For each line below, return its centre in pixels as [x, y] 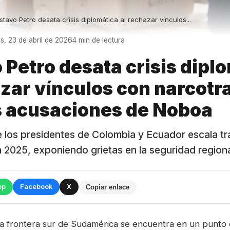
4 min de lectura [98, 40]
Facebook [36, 187]
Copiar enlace [108, 187]
